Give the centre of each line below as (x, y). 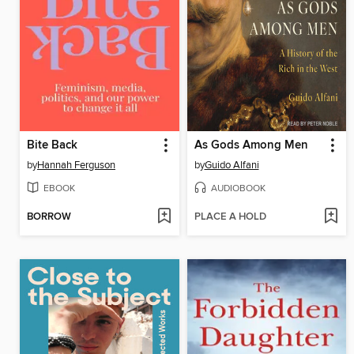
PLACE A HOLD (230, 217)
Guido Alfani (232, 165)
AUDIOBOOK (238, 188)
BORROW (49, 217)
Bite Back (52, 145)
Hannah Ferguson (76, 165)
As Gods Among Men (251, 145)
